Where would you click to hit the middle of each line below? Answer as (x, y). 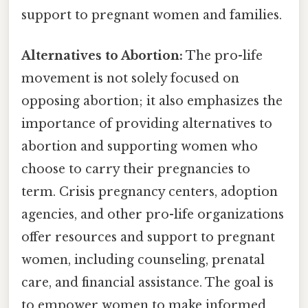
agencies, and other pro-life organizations (153, 215)
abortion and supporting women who (140, 147)
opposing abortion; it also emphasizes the (152, 101)
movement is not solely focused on (130, 79)
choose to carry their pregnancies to (136, 169)
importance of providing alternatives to (147, 124)
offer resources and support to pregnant (148, 238)
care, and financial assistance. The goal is (147, 283)
